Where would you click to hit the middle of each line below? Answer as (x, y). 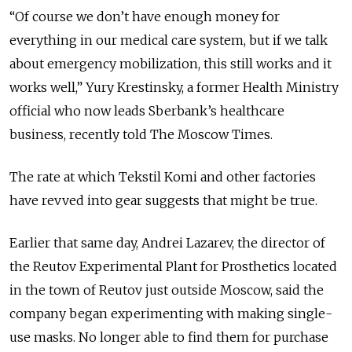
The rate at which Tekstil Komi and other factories (163, 177)
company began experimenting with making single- (171, 314)
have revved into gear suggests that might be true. (165, 201)
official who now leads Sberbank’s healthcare (147, 111)
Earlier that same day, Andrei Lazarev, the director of (167, 243)
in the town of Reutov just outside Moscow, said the (167, 290)
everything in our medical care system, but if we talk (169, 40)
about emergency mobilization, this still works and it (170, 64)
